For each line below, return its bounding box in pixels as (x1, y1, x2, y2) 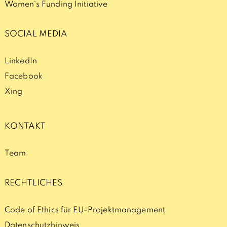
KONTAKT (4, 122, 45, 131)
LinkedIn (4, 57, 37, 66)
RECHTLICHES (4, 179, 63, 188)
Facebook (4, 72, 43, 81)
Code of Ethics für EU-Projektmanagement (4, 206, 166, 215)
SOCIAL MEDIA (4, 30, 67, 39)
